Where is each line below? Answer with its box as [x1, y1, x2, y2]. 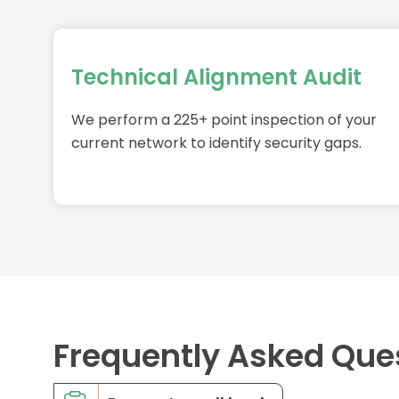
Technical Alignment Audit [71, 62, 362, 93]
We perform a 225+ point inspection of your [71, 110, 377, 131]
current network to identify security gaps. [71, 133, 362, 154]
